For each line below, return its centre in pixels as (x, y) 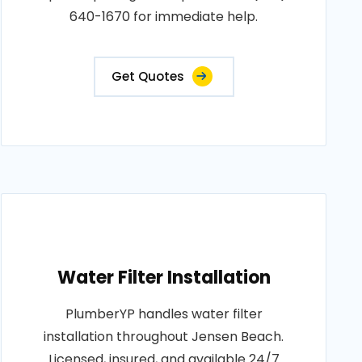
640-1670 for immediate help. (164, 17)
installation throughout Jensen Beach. (164, 337)
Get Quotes (147, 76)
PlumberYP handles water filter (164, 314)
